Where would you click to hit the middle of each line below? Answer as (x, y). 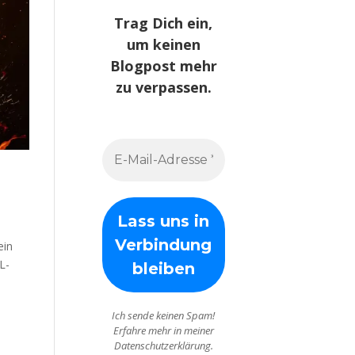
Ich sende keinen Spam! (164, 316)
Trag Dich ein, (164, 23)
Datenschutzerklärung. (163, 346)
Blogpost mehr (163, 66)
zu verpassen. (163, 88)
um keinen (163, 45)
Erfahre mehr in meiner (163, 331)
